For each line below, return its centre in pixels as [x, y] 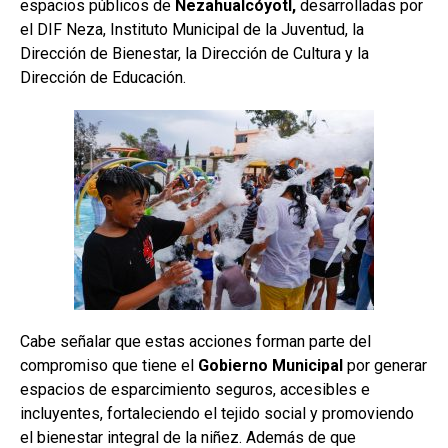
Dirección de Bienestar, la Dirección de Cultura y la [194, 53]
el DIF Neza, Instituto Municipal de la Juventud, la [192, 29]
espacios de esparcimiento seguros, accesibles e [195, 389]
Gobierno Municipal [270, 365]
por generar [385, 365]
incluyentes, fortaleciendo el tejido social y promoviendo [217, 413]
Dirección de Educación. [103, 77]
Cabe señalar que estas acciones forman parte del [195, 341]
